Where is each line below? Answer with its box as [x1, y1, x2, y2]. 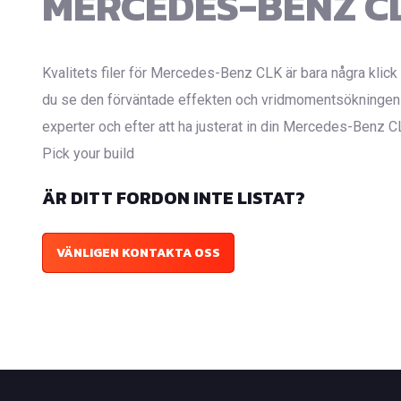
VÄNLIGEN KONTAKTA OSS [56, 243, 220, 262]
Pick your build [42, 144, 134, 162]
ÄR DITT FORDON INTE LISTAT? [42, 183, 305, 211]
